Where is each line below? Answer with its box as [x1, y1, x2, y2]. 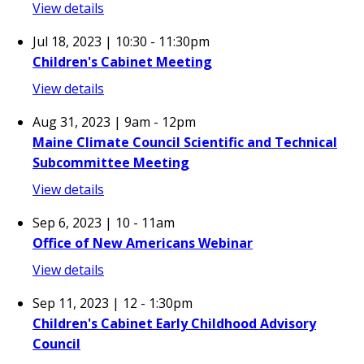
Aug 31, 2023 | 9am [32, 113, 150, 131]
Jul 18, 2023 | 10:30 [32, 32, 147, 50]
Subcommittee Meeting [32, 154, 189, 171]
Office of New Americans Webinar [32, 234, 253, 252]
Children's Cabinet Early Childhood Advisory [32, 314, 316, 332]
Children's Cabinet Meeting [32, 53, 212, 71]
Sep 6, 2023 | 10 [32, 214, 130, 232]
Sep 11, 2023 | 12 [32, 294, 137, 312]
